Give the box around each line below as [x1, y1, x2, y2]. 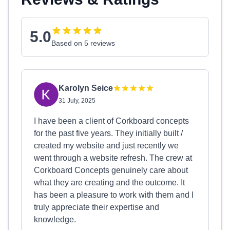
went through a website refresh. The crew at [34, 154, 192, 162]
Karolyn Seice [59, 84, 113, 92]
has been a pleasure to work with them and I [34, 190, 194, 199]
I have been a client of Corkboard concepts [34, 117, 189, 125]
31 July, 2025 [59, 97, 95, 104]
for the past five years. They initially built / [34, 129, 183, 138]
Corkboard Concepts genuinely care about [34, 166, 188, 175]
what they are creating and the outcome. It [34, 178, 185, 187]
